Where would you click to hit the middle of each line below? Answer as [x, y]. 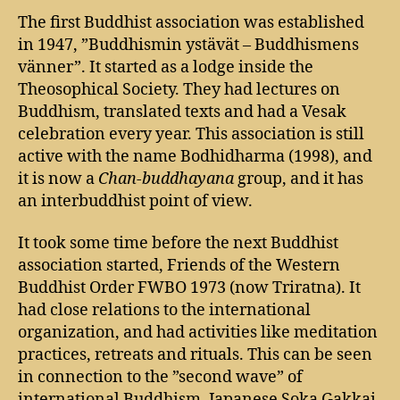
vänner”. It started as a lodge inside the [166, 67]
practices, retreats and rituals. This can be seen [195, 355]
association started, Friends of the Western [179, 266]
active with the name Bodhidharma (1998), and [195, 156]
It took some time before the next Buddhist [178, 243]
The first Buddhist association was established [191, 22]
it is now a [58, 179]
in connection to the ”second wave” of [160, 377]
